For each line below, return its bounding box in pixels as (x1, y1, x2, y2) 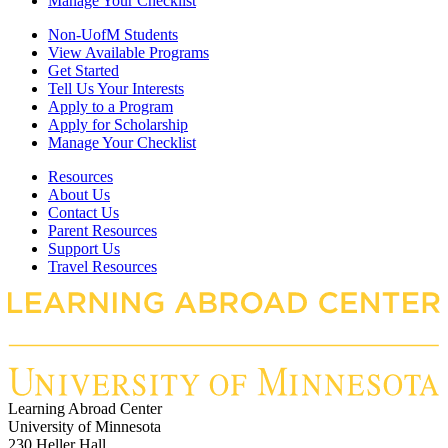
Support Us (48, 240, 120, 258)
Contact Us (48, 204, 119, 222)
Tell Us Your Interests (48, 80, 184, 98)
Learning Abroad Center (8, 399, 162, 417)
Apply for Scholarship (48, 116, 188, 134)
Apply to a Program (48, 98, 173, 116)
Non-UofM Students (48, 26, 178, 44)
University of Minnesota (8, 417, 161, 435)
